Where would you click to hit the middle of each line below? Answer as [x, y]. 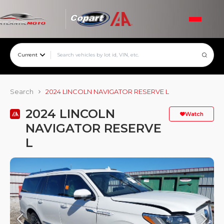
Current [28, 55]
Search [22, 91]
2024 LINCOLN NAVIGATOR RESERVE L [107, 91]
